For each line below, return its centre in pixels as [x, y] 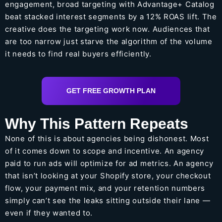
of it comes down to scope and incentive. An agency [105, 151]
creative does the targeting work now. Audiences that [108, 29]
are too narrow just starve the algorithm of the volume [109, 41]
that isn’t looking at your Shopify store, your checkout [108, 176]
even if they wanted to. [49, 213]
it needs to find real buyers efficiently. [78, 54]
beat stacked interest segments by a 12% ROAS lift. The [111, 16]
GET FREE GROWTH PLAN [111, 91]
